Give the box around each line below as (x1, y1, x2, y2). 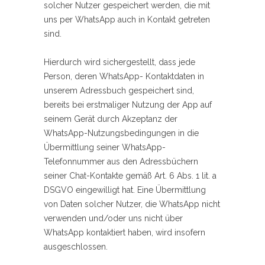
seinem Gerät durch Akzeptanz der (44, 114, 177, 124)
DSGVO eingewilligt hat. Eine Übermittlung (44, 185, 206, 195)
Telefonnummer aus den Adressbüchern (44, 157, 198, 167)
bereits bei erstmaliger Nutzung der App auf (44, 100, 212, 110)
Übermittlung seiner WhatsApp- (44, 143, 166, 153)
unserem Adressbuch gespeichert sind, (44, 86, 194, 96)
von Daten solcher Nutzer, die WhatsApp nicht (44, 199, 220, 209)
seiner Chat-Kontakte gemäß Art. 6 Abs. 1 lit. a (44, 171, 216, 181)
